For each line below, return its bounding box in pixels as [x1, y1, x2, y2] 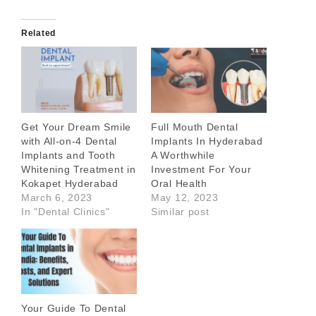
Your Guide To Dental [21, 303, 126, 315]
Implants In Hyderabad [151, 135, 263, 147]
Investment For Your [151, 163, 252, 175]
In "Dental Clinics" [21, 205, 110, 217]
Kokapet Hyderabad [21, 177, 119, 189]
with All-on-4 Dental [21, 135, 117, 147]
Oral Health [151, 177, 207, 189]
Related [21, 28, 56, 38]
